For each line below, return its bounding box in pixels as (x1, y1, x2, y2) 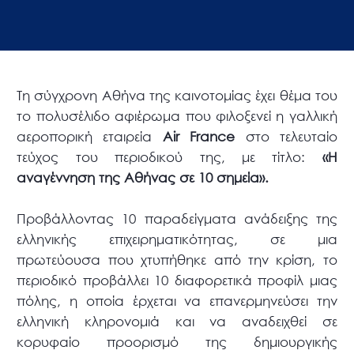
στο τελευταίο (235, 128, 337, 145)
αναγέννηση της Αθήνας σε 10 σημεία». (17, 169, 269, 186)
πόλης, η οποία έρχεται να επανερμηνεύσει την (17, 292, 337, 310)
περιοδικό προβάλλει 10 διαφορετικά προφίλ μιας (17, 272, 337, 289)
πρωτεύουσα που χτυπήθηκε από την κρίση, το (17, 251, 337, 269)
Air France (162, 128, 235, 145)
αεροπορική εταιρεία (17, 128, 163, 145)
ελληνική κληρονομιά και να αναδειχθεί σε (17, 313, 337, 330)
